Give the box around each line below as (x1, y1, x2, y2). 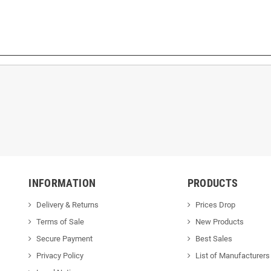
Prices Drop (195, 200, 235, 209)
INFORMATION (28, 176, 96, 189)
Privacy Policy (36, 250, 84, 260)
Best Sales (195, 233, 232, 243)
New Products (195, 217, 244, 226)
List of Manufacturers (195, 250, 270, 260)
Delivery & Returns (36, 200, 99, 209)
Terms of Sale (36, 217, 85, 226)
